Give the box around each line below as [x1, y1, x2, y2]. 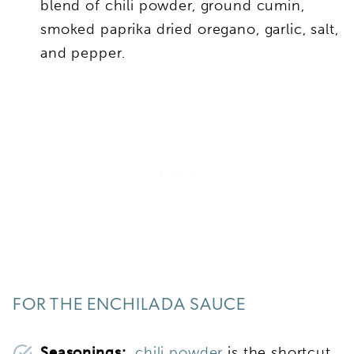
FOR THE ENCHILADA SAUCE [13, 296, 247, 315]
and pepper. [40, 44, 130, 62]
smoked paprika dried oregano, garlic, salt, [40, 21, 339, 39]
